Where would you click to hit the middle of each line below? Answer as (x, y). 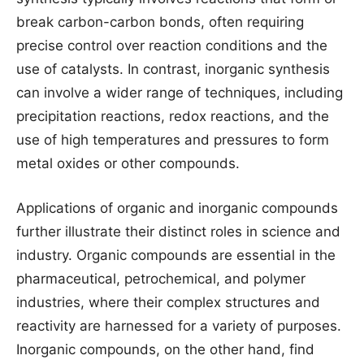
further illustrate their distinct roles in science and (178, 232)
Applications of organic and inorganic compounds (177, 208)
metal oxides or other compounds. (128, 163)
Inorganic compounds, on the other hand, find (165, 349)
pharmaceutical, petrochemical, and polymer (161, 279)
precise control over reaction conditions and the (172, 45)
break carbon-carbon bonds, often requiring (160, 22)
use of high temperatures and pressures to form (173, 140)
